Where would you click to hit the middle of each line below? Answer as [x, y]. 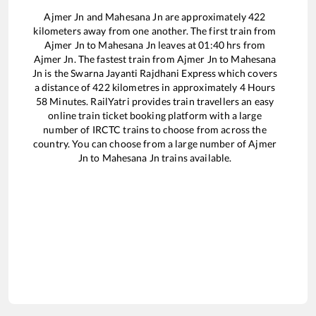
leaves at [177, 45]
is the [57, 73]
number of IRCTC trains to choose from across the [155, 130]
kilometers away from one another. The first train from [155, 31]
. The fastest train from [125, 59]
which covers [247, 73]
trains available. [195, 158]
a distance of [63, 87]
